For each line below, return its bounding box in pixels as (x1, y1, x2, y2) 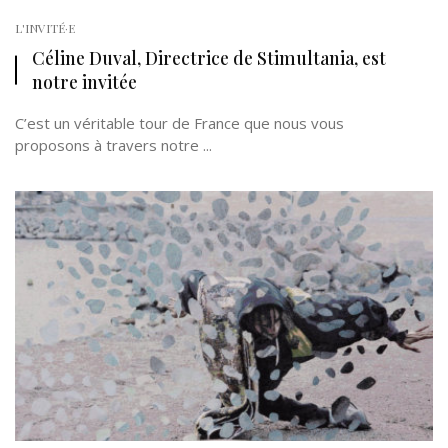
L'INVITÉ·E (15, 20, 75, 36)
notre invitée (32, 70, 137, 93)
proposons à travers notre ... (15, 135, 212, 155)
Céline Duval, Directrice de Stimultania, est (32, 46, 386, 69)
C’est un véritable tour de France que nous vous (15, 113, 344, 133)
